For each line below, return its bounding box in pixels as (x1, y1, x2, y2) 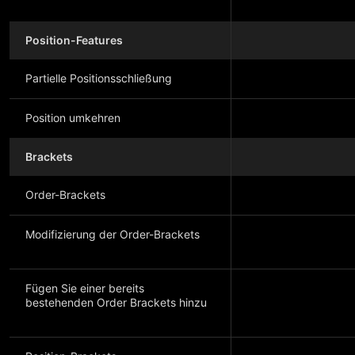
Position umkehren (25, 111, 120, 124)
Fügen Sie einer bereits (25, 281, 144, 295)
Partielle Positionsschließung (25, 71, 172, 85)
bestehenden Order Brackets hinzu (25, 296, 207, 309)
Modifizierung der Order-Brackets (25, 227, 200, 241)
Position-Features (25, 33, 123, 47)
